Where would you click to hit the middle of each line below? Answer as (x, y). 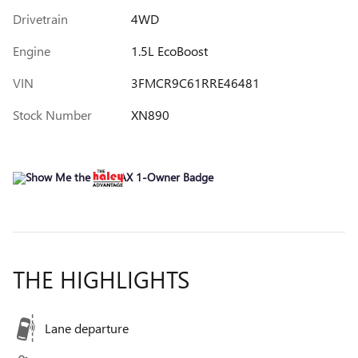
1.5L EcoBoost (169, 50)
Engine (32, 50)
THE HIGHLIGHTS (101, 279)
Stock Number (52, 114)
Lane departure (87, 328)
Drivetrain (40, 18)
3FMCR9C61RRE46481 (195, 82)
